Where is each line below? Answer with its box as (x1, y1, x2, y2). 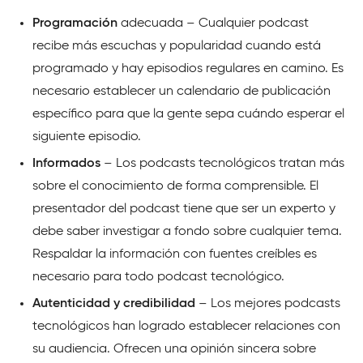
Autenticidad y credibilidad (32, 297, 195, 311)
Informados (32, 157, 100, 171)
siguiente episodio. (32, 130, 141, 144)
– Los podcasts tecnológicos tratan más (100, 157, 344, 171)
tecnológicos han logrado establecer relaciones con (32, 320, 340, 334)
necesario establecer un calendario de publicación (32, 85, 331, 99)
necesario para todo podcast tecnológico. (32, 271, 284, 284)
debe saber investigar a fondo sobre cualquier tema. (32, 225, 342, 239)
